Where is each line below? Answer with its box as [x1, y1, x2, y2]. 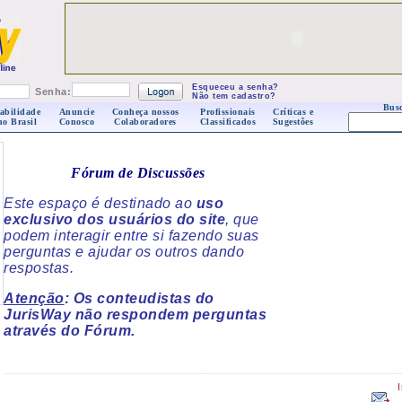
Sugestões [272, 117, 314, 127]
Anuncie [58, 107, 95, 117]
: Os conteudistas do [64, 291, 214, 306]
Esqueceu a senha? [192, 83, 279, 92]
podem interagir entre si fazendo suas [4, 228, 259, 243]
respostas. [4, 260, 74, 275]
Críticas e [273, 107, 313, 117]
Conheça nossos [111, 107, 179, 117]
